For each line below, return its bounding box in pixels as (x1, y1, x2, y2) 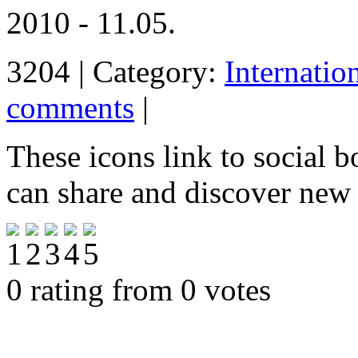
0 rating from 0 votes (6, 272, 271, 308)
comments (6, 90, 134, 125)
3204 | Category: (6, 54, 225, 89)
